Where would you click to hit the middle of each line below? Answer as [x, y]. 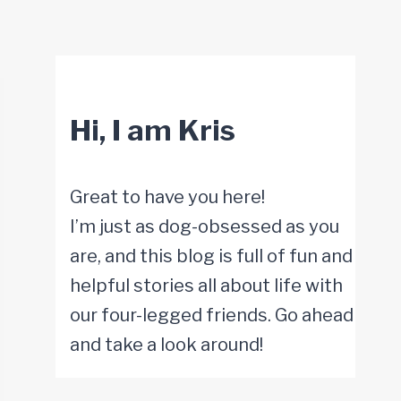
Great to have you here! [168, 197]
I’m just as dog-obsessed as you [205, 227]
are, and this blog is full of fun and [212, 256]
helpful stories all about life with [207, 286]
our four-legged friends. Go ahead [212, 316]
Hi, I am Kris [153, 131]
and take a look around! [167, 345]
